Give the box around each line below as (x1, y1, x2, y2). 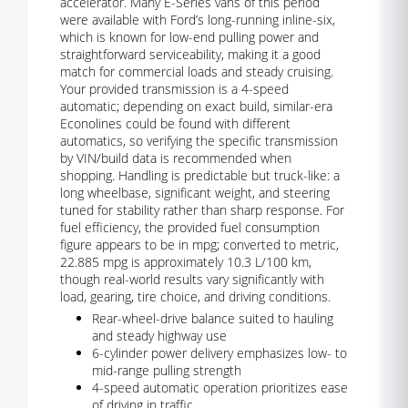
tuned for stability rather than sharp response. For (60, 201, 344, 219)
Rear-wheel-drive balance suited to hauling (92, 310, 333, 327)
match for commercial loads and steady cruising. (60, 63, 333, 80)
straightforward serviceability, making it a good (60, 46, 321, 63)
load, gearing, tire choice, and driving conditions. (60, 288, 331, 305)
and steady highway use (92, 327, 227, 344)
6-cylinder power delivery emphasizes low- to (92, 344, 347, 362)
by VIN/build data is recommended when (60, 149, 291, 167)
